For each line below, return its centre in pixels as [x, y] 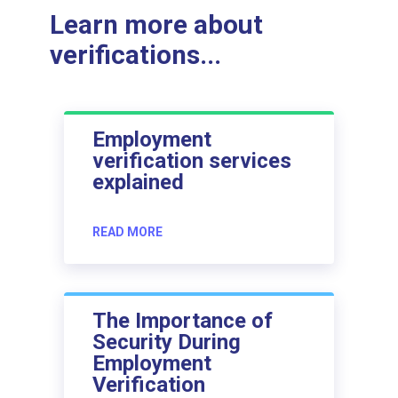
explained [138, 183]
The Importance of [183, 321]
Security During [167, 342]
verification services [192, 161]
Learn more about [156, 25]
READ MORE [127, 232]
